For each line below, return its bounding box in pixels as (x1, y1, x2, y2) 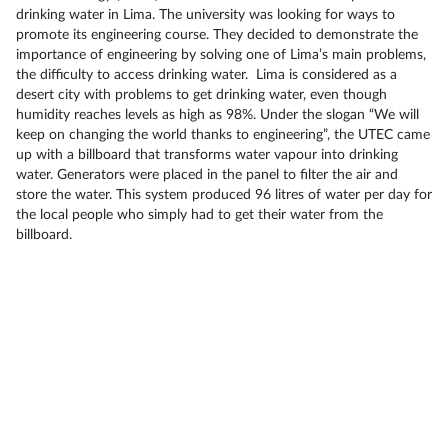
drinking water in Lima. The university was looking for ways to (16, 8, 395, 22)
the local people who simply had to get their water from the (16, 208, 383, 222)
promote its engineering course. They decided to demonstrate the (16, 28, 418, 42)
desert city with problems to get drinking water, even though (16, 88, 387, 102)
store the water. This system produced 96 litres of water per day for (16, 188, 432, 202)
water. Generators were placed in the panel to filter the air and (16, 168, 398, 182)
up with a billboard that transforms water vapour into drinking (16, 148, 398, 162)
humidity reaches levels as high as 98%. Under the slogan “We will (16, 108, 419, 122)
